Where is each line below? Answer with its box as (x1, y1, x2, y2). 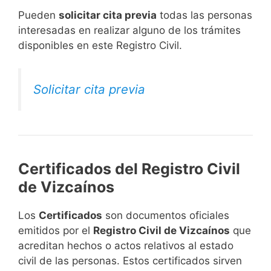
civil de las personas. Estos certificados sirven (18, 255, 242, 267)
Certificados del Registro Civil (18, 160, 240, 178)
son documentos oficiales (102, 209, 229, 222)
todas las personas (157, 8, 252, 21)
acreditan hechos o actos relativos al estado (18, 240, 233, 252)
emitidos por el (18, 224, 93, 237)
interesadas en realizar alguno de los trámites (18, 24, 241, 36)
